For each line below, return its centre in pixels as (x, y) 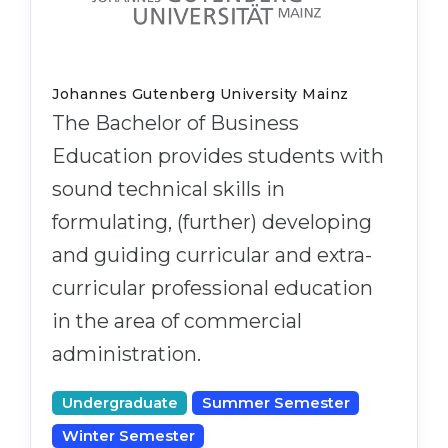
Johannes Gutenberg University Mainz (200, 93)
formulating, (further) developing (212, 221)
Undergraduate (119, 402)
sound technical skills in (168, 188)
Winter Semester (128, 435)
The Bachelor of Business (175, 122)
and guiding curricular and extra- (212, 254)
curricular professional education (212, 287)
